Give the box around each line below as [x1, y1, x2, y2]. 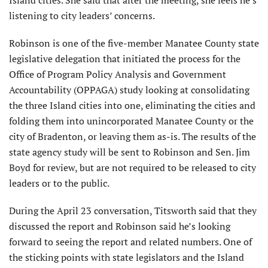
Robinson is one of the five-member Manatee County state [9, 36, 259, 50]
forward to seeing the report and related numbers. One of [9, 235, 252, 249]
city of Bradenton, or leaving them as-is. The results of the [9, 130, 256, 144]
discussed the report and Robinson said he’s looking [9, 220, 230, 233]
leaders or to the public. [9, 176, 109, 190]
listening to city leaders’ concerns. [9, 9, 155, 23]
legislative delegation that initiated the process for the [9, 52, 240, 66]
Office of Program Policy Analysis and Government [9, 68, 226, 81]
